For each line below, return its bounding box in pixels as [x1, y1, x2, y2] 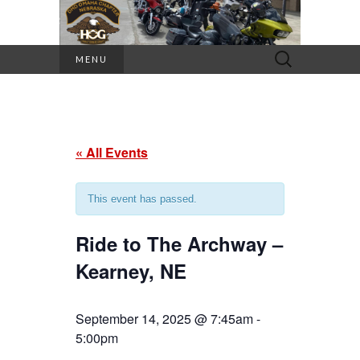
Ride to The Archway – [76, 230, 283, 258]
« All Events [76, 143, 148, 162]
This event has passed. [88, 193, 197, 206]
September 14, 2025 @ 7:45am [76, 309, 253, 329]
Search [266, 47, 299, 60]
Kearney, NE [76, 257, 186, 285]
